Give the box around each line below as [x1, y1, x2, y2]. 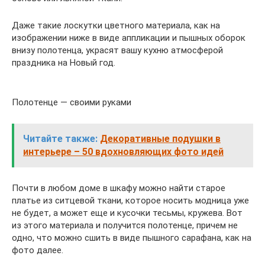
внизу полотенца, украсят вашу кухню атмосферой [12, 45, 223, 56]
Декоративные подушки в [100, 133, 221, 144]
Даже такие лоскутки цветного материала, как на [12, 20, 220, 31]
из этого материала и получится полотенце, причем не [12, 220, 238, 231]
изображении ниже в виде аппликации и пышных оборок [12, 33, 245, 43]
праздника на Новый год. [12, 57, 115, 68]
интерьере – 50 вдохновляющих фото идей [23, 146, 224, 157]
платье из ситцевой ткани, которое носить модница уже [12, 195, 249, 206]
